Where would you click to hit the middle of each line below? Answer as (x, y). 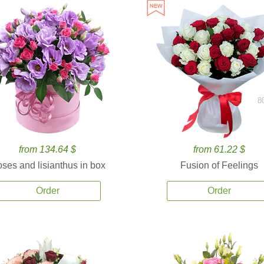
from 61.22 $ (220, 149)
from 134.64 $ (48, 149)
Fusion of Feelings (220, 165)
